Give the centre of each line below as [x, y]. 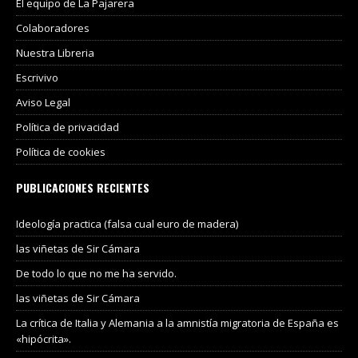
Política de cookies [61, 152]
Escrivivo [37, 78]
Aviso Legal [43, 103]
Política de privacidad [68, 127]
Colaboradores [53, 28]
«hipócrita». [44, 339]
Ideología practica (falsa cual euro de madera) [127, 224]
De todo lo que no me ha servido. [96, 274]
